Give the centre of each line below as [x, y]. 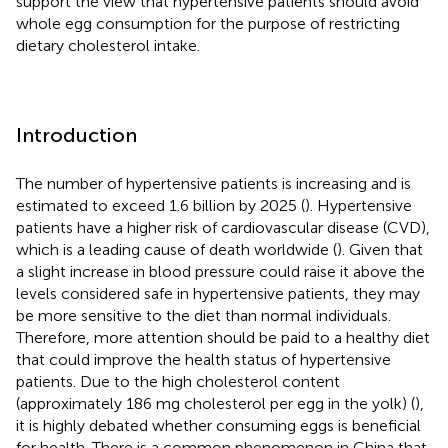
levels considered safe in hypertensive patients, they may [218, 293]
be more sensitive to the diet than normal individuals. [203, 315]
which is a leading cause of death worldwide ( [176, 249]
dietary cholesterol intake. [108, 45]
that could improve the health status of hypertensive [203, 359]
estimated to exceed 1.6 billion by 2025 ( [160, 205]
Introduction [76, 134]
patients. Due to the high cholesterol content [178, 381]
